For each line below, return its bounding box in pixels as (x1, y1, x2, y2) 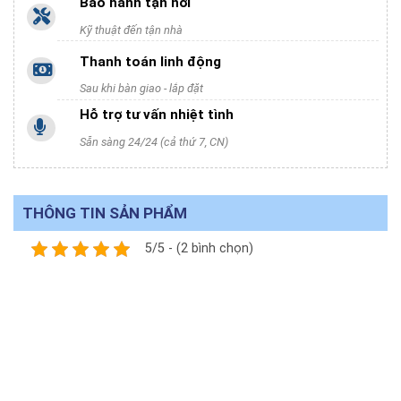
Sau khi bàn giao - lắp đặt (80, 81, 204, 96)
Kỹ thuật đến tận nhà (80, 22, 183, 37)
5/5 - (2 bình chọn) (145, 241, 253, 257)
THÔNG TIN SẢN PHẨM (22, 203, 187, 222)
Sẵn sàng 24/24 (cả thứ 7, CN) (80, 134, 229, 149)
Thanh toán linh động (80, 53, 222, 70)
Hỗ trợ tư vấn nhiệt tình (80, 107, 235, 124)
